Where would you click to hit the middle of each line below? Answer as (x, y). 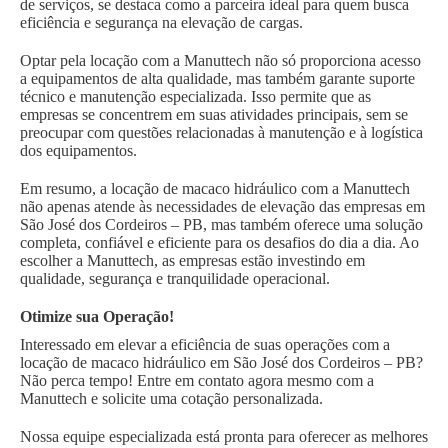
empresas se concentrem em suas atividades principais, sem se (214, 115)
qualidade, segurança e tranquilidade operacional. (175, 279)
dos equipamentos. (78, 151)
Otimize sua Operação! (97, 317)
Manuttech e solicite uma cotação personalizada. (173, 399)
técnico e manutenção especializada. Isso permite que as (195, 97)
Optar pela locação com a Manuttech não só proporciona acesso (220, 61)
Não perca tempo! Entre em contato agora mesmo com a (197, 381)
